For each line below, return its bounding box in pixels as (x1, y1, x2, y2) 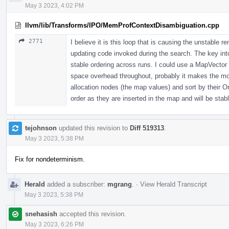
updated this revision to (57, 124, 130, 132)
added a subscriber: (45, 180, 107, 188)
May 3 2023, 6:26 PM (25, 220, 84, 228)
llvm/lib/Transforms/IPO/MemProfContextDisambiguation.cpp (25, 21, 219, 29)
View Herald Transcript (140, 180, 207, 188)
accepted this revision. (57, 210, 126, 218)
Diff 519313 (130, 124, 164, 132)
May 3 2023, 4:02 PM (25, 2, 84, 9)
